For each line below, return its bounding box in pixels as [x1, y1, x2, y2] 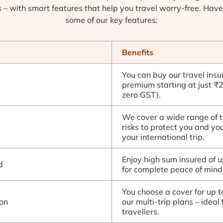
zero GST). [122, 90, 161, 100]
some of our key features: [65, 15, 158, 25]
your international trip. [122, 132, 205, 142]
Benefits [122, 47, 153, 57]
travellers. [122, 207, 159, 217]
